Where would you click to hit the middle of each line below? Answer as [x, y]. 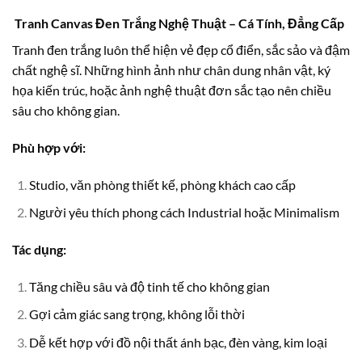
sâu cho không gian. [66, 110]
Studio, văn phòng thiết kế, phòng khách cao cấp [162, 184]
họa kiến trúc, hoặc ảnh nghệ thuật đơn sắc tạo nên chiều [172, 90]
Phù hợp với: [49, 147]
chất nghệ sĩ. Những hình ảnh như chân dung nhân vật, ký [171, 69]
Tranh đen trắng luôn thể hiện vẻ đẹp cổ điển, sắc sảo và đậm [181, 49]
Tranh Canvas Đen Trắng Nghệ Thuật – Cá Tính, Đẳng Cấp [178, 23]
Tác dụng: [39, 249]
